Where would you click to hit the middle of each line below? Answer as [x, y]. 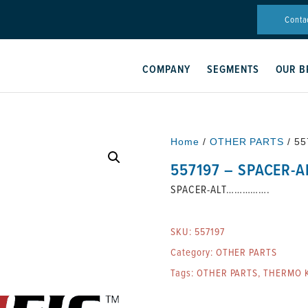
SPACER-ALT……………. [221, 189]
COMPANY [166, 69]
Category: [193, 252]
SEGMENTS [233, 69]
